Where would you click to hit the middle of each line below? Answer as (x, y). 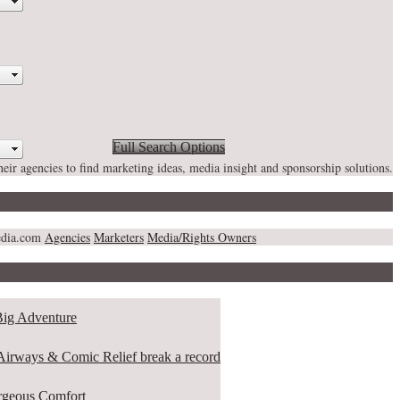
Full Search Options (169, 147)
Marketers (119, 237)
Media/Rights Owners (202, 237)
